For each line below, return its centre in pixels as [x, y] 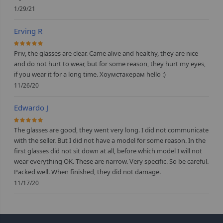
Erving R [28, 31]
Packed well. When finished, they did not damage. [88, 172]
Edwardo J [31, 108]
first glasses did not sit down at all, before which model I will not [108, 151]
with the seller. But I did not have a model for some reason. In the [110, 141]
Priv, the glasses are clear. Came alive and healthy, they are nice [106, 54]
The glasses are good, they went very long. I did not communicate [111, 130]
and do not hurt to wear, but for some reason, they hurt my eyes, [110, 64]
